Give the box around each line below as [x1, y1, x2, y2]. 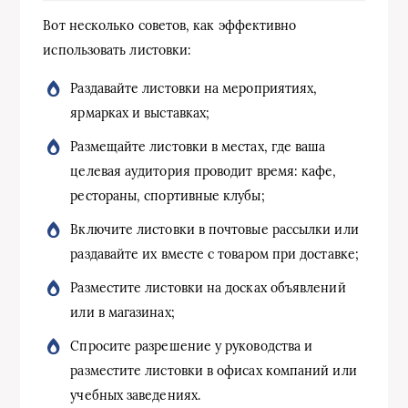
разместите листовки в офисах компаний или [70, 362, 357, 379]
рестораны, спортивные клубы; [70, 187, 265, 204]
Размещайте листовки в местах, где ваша [70, 138, 326, 155]
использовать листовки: [43, 41, 192, 58]
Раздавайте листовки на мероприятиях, [70, 79, 318, 97]
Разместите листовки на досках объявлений [70, 279, 346, 296]
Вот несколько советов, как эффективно [43, 16, 297, 34]
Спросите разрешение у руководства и [70, 337, 313, 354]
